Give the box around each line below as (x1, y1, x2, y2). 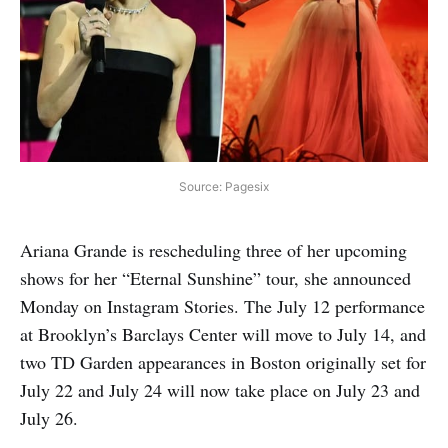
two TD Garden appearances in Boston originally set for (20, 349, 426, 374)
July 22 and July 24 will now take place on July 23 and (20, 377, 420, 402)
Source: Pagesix (179, 178, 269, 194)
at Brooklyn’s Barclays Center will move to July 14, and (20, 321, 426, 346)
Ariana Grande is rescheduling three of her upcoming (20, 237, 407, 262)
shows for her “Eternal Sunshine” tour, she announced (20, 265, 411, 290)
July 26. (20, 405, 78, 430)
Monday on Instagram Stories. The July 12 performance (20, 293, 425, 318)
